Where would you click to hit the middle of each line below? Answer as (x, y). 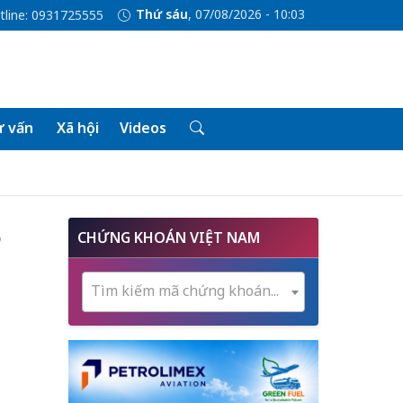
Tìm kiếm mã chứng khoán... (185, 291)
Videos (143, 128)
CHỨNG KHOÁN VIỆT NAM (169, 237)
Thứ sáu (161, 14)
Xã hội (77, 128)
